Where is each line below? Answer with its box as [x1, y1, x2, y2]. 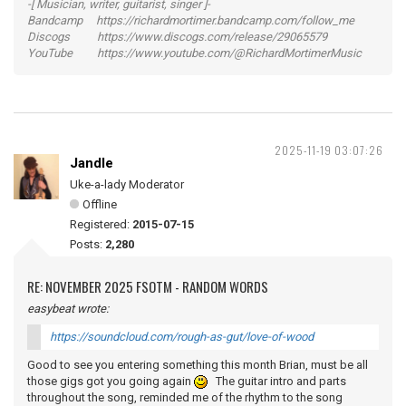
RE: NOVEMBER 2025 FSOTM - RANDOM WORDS [27, 276, 268, 296]
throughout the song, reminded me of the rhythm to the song [27, 391, 343, 404]
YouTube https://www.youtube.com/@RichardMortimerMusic [27, 46, 362, 60]
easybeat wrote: [27, 302, 109, 315]
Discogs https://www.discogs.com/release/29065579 [27, 30, 327, 43]
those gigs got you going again [27, 374, 194, 388]
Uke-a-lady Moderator [70, 178, 184, 191]
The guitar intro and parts [208, 374, 346, 388]
